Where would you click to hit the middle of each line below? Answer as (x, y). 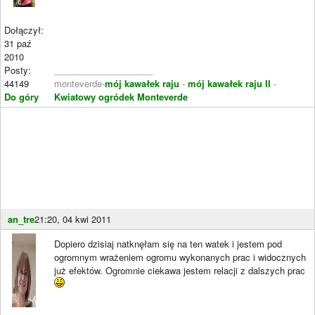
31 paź (18, 43)
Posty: (18, 70)
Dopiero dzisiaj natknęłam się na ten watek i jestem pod (168, 243)
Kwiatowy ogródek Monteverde (121, 96)
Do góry (21, 96)
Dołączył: (24, 30)
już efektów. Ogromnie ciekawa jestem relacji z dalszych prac (180, 270)
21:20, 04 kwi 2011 (73, 219)
